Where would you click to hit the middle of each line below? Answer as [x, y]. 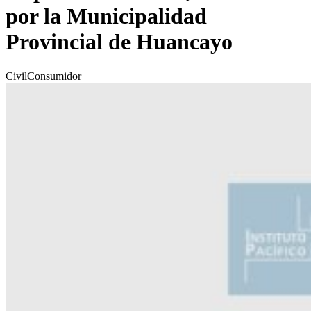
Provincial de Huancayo [119, 42]
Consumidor [54, 76]
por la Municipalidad [106, 16]
